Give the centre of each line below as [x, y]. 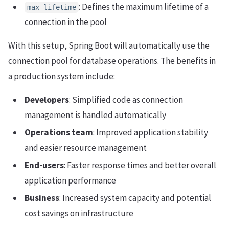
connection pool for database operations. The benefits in [112, 61]
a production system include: [62, 76]
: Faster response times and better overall [140, 165]
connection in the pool [66, 22]
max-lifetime [52, 7]
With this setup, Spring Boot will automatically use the [109, 45]
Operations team [59, 132]
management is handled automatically [95, 115]
